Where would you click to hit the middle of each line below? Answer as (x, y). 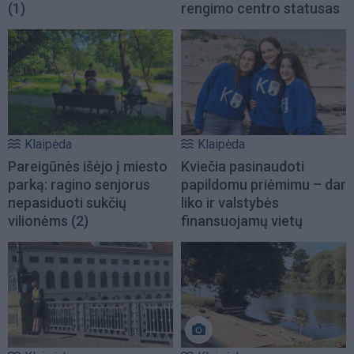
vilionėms (38, 220)
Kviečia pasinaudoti (243, 166)
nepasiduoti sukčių (67, 202)
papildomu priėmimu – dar (264, 184)
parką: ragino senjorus (79, 184)
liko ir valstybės (230, 202)
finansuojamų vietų (242, 220)
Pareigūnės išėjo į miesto (88, 166)
